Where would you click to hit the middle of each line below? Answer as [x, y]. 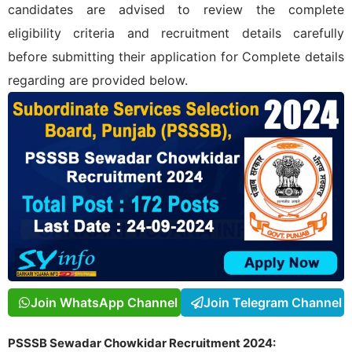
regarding [38, 80]
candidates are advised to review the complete [176, 9]
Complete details [293, 57]
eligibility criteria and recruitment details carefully [176, 33]
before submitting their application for [125, 57]
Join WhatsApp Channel [104, 302]
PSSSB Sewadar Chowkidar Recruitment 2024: [142, 343]
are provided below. [128, 80]
